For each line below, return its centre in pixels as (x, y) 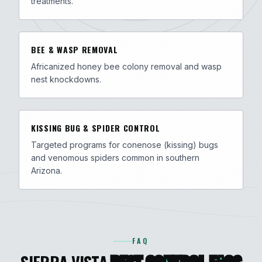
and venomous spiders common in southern (115, 158)
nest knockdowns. (66, 79)
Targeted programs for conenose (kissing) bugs (125, 145)
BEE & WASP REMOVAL (75, 49)
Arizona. (46, 170)
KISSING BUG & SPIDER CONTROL (96, 128)
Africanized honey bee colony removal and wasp (126, 66)
